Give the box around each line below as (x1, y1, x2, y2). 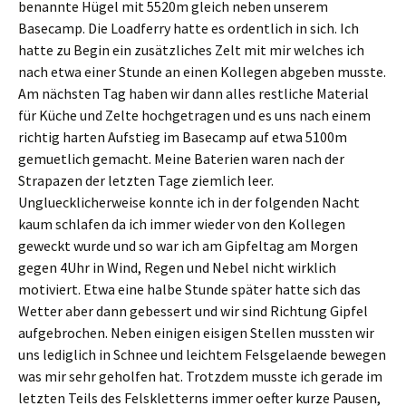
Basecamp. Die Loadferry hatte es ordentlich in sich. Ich (18, 19, 359, 37)
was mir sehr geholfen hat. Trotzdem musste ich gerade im (18, 367, 382, 385)
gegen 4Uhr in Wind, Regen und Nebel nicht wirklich (18, 258, 336, 276)
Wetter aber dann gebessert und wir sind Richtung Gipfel (18, 302, 368, 320)
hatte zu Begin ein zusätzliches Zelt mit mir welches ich (18, 41, 364, 59)
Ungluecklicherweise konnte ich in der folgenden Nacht (18, 193, 360, 211)
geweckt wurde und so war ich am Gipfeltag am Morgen (18, 237, 358, 255)
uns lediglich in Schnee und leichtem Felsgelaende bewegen (18, 345, 386, 363)
